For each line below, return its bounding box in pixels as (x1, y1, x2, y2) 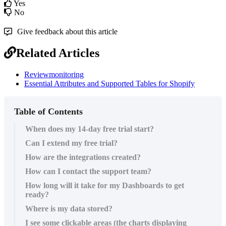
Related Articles (16, 46, 99, 60)
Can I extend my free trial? (25, 139, 118, 148)
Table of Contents (14, 106, 83, 117)
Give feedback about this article (17, 27, 118, 36)
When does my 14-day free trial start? (25, 125, 154, 134)
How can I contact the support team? (25, 167, 151, 176)
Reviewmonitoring (24, 70, 84, 79)
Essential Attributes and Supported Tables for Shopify (24, 79, 195, 88)
